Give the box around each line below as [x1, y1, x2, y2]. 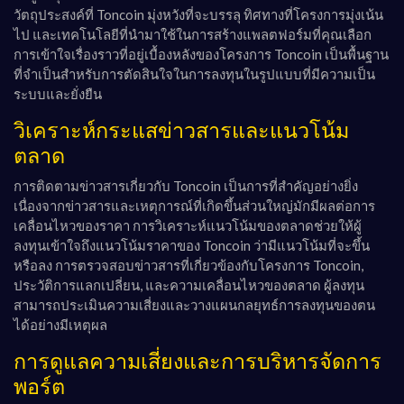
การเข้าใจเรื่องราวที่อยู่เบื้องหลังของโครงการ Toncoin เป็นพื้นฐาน [14, 46, 389, 63]
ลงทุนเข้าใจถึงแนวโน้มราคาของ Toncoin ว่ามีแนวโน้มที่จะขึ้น [14, 237, 370, 254]
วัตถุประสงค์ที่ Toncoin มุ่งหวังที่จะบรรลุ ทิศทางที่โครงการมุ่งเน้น [14, 6, 383, 23]
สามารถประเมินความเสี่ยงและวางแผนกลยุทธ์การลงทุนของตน [14, 297, 375, 314]
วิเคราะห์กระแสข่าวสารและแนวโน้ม [14, 119, 349, 143]
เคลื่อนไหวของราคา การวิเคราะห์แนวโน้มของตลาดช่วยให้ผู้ [14, 217, 362, 234]
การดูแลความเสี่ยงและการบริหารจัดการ [14, 350, 381, 374]
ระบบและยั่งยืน [14, 86, 102, 103]
